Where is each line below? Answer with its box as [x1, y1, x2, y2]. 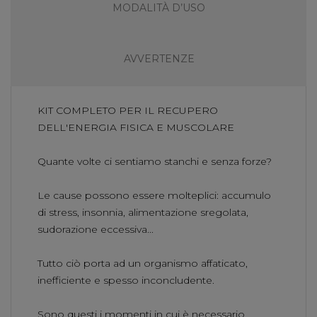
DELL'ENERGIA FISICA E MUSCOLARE [38, 120, 234, 134]
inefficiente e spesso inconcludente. [38, 273, 214, 287]
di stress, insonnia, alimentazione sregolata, [38, 205, 248, 219]
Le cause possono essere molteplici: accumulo [38, 188, 271, 202]
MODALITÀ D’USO [113, 1, 205, 15]
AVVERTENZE [123, 52, 195, 66]
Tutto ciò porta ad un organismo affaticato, [38, 256, 248, 270]
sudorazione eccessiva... [38, 222, 154, 236]
